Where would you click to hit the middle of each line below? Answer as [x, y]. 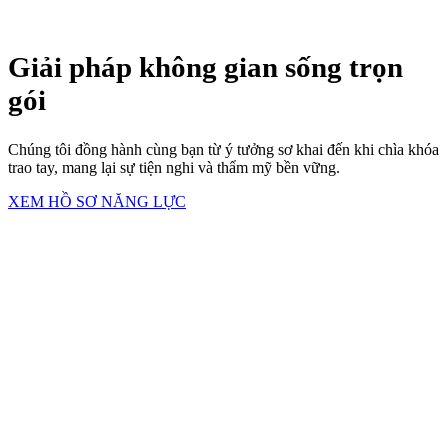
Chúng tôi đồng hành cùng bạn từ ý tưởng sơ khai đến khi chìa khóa [223, 149]
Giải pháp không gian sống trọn [205, 66]
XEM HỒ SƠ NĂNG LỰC [97, 201]
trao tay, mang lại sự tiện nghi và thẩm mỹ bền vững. [174, 167]
